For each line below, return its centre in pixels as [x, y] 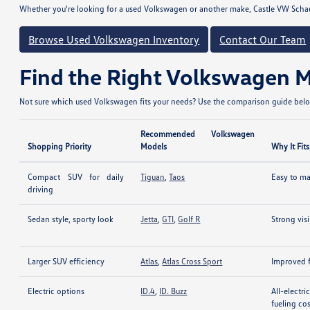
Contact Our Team [263, 39]
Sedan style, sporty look [71, 219]
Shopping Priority [60, 146]
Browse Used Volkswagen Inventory [114, 39]
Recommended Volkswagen [198, 134]
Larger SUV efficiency [66, 261]
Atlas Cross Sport [192, 261]
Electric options [56, 291]
